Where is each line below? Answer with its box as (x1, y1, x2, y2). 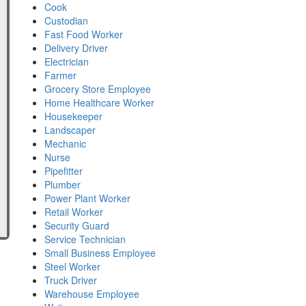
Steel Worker (44, 260, 100, 273)
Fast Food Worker (44, 27, 123, 41)
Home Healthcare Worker (44, 96, 154, 109)
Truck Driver (44, 273, 97, 287)
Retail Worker (44, 205, 103, 219)
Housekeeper (44, 109, 102, 123)
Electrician (44, 55, 89, 68)
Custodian (44, 14, 88, 27)
